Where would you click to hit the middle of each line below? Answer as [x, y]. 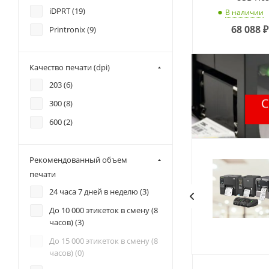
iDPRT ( [62, 11]
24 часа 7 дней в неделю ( [96, 192]
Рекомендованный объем [78, 160]
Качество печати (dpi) [70, 68]
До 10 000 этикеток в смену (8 [104, 210]
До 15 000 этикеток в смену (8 [104, 241]
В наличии [245, 12]
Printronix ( [69, 30]
